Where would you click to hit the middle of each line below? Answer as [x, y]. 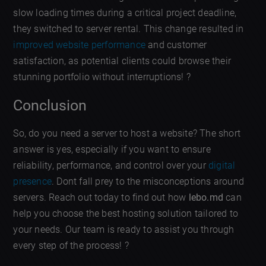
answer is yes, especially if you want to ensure [112, 149]
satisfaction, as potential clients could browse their [122, 61]
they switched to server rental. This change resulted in [129, 29]
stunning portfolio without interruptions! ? [102, 77]
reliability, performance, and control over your [111, 165]
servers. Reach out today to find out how [101, 197]
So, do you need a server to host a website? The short [127, 133]
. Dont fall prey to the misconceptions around [148, 181]
